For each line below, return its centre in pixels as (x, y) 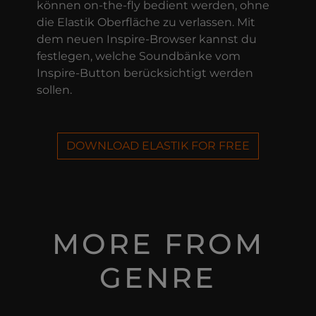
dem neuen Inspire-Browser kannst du (146, 39)
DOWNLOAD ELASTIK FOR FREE (158, 145)
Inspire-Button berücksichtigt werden (145, 73)
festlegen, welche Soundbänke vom (138, 56)
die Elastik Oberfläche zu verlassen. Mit (146, 22)
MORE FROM (158, 243)
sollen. (54, 90)
